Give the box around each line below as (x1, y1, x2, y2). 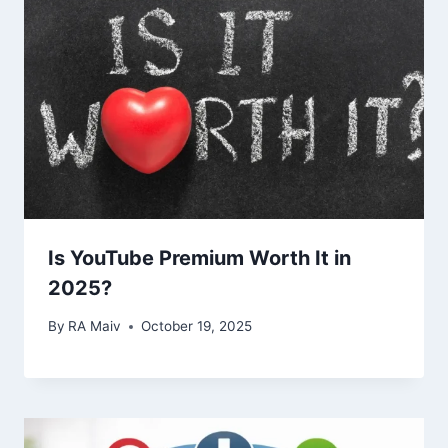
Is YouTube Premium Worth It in (48, 245, 351, 270)
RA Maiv (68, 318, 122, 335)
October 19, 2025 (141, 318, 253, 335)
